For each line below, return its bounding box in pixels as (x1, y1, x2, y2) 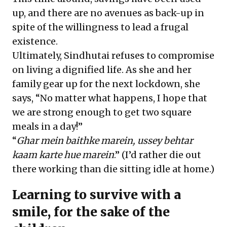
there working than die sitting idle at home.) (12, 163, 214, 175)
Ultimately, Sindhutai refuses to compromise (12, 50, 214, 61)
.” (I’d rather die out (114, 149, 201, 161)
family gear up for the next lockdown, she (12, 78, 200, 90)
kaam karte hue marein (12, 149, 114, 161)
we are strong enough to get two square (12, 106, 192, 118)
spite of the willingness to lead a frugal (12, 21, 188, 33)
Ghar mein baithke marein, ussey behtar (17, 135, 193, 146)
